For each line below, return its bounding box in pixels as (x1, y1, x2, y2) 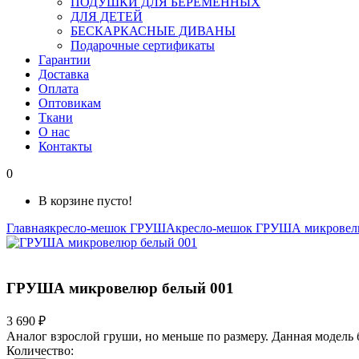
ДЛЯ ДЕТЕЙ (71, 10, 143, 23)
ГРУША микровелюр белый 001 (6, 279, 234, 296)
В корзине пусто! (38, 194, 132, 208)
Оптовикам (38, 96, 101, 110)
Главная (6, 221, 50, 235)
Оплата (38, 82, 79, 95)
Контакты (38, 139, 92, 153)
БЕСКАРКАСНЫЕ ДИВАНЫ (71, 24, 236, 38)
